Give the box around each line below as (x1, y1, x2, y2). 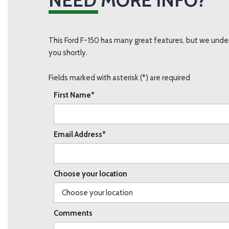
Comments (54, 209, 93, 218)
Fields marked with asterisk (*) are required (49, 73, 190, 83)
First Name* (54, 90, 95, 100)
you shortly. (49, 48, 89, 58)
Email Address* (54, 130, 106, 140)
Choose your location (54, 169, 127, 179)
